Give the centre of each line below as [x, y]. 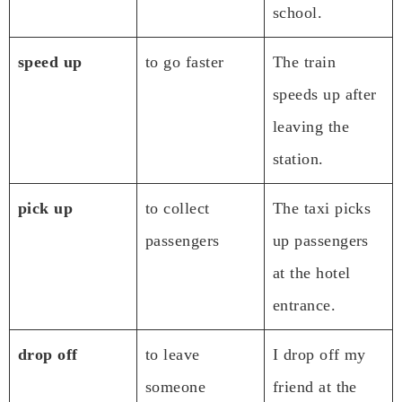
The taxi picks [322, 208]
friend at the [315, 386]
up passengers [321, 240]
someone [176, 386]
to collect [178, 208]
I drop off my [319, 354]
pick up [46, 208]
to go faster [185, 61]
